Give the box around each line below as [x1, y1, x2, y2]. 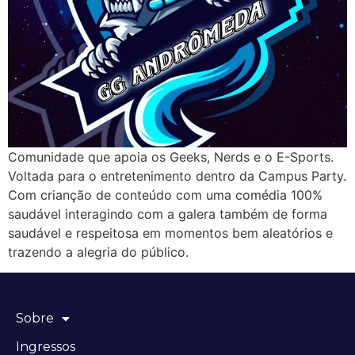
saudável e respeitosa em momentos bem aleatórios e [8, 224, 333, 241]
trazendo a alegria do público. [8, 243, 189, 260]
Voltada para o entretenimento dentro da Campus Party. [8, 167, 346, 184]
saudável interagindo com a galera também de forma [8, 205, 327, 222]
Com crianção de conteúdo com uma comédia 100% [8, 186, 323, 203]
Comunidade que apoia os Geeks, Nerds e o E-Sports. [8, 148, 334, 165]
